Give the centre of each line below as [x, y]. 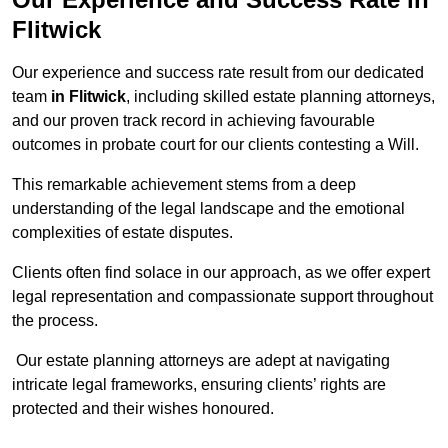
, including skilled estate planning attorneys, [280, 97]
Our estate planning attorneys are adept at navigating [201, 361]
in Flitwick [88, 97]
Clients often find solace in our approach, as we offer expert [221, 273]
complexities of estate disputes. [124, 233]
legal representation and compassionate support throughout [222, 297]
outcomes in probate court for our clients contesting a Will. [215, 145]
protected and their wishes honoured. [143, 409]
